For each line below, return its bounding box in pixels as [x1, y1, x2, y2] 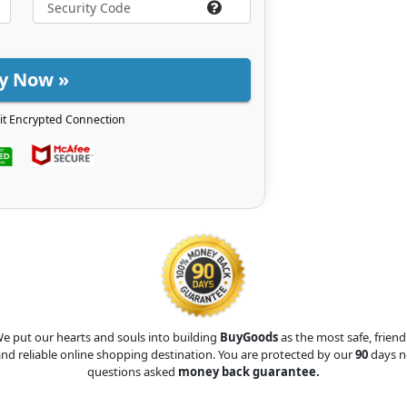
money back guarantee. [178, 362, 320, 380]
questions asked [87, 362, 178, 380]
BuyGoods [219, 328, 278, 345]
